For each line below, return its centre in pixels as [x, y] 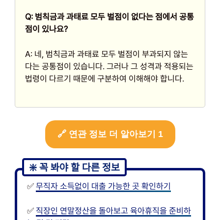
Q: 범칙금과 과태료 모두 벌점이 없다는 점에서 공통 [110, 17]
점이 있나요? [46, 29]
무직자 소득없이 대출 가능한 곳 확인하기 [103, 186]
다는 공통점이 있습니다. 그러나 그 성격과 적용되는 [109, 66]
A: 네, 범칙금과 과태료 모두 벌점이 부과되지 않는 [107, 54]
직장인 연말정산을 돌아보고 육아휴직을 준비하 [113, 210]
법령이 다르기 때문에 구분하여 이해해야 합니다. [105, 78]
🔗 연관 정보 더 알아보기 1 [110, 134]
